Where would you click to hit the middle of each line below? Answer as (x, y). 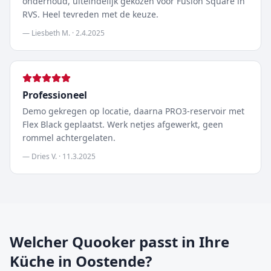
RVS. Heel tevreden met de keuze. (90, 14)
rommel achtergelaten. (69, 138)
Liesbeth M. (51, 33)
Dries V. (44, 156)
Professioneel (55, 95)
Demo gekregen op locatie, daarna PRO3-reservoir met (133, 111)
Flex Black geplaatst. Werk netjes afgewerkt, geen (123, 124)
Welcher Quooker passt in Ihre (119, 242)
